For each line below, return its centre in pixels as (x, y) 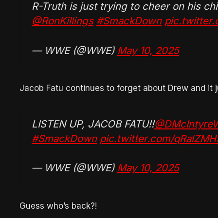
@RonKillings (63, 21)
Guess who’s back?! (58, 206)
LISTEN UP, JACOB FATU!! (93, 124)
